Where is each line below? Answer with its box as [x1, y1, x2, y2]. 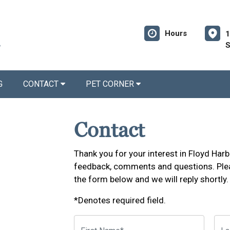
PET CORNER [86, 79, 136, 89]
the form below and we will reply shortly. [74, 174, 228, 184]
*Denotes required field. [74, 195, 166, 205]
